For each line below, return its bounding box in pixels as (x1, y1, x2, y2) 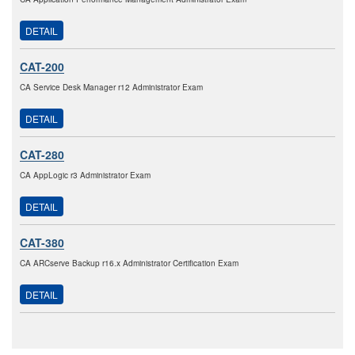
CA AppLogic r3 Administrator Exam (20, 170, 151, 181)
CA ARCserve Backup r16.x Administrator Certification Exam (20, 258, 239, 269)
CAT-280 (20, 147, 64, 163)
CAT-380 (20, 235, 64, 251)
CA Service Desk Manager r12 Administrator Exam (20, 82, 203, 94)
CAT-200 (20, 59, 64, 75)
